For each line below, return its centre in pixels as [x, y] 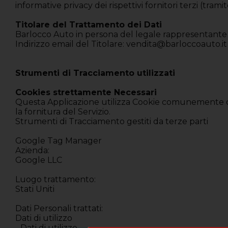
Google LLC [39, 160]
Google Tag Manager [59, 141]
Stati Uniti [35, 189]
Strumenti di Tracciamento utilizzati [95, 73]
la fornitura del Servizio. [63, 112]
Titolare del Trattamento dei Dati [89, 25]
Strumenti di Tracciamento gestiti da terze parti [112, 122]
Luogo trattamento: [56, 180]
